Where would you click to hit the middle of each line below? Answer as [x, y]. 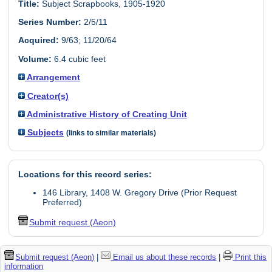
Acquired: [38, 40]
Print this [250, 257]
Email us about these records [164, 257]
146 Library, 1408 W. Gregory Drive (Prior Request [139, 193]
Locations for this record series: [85, 174]
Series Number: [49, 22]
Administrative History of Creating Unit [106, 114]
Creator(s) [46, 96]
